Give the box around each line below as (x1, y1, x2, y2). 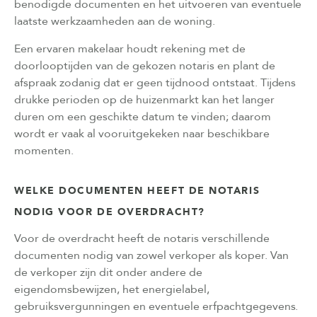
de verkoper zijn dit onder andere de (14, 264, 202, 280)
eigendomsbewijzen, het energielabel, (14, 281, 209, 297)
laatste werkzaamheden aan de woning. (14, 13, 215, 29)
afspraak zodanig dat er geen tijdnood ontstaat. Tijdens (14, 74, 296, 91)
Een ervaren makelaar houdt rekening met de (14, 40, 246, 57)
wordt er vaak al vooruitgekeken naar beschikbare (14, 125, 270, 142)
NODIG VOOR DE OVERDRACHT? (14, 204, 205, 219)
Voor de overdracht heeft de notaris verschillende (14, 230, 270, 246)
